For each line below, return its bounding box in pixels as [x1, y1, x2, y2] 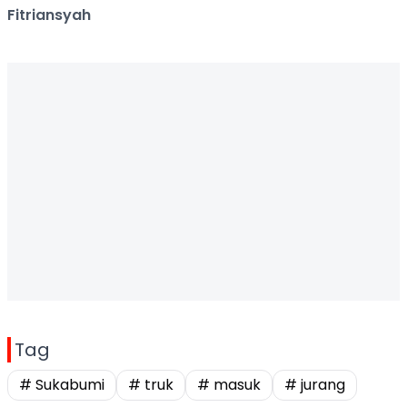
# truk [128, 374, 174, 395]
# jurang [284, 374, 345, 395]
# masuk [197, 374, 261, 395]
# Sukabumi [19, 374, 104, 395]
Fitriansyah [7, 5, 91, 25]
